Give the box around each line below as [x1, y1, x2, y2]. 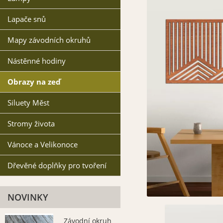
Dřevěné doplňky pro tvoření [7, 160, 107, 171]
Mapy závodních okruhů [7, 35, 91, 45]
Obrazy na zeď [7, 77, 61, 87]
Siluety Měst [7, 98, 49, 108]
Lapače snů [7, 14, 46, 24]
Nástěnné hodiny [7, 56, 66, 66]
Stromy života [7, 118, 55, 129]
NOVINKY [7, 191, 48, 203]
